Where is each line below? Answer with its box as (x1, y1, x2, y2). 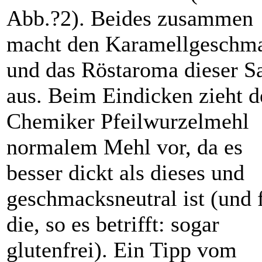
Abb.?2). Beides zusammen (6, 6, 253, 31)
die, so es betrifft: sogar (6, 212, 219, 237)
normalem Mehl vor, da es (6, 135, 243, 160)
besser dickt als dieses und (6, 160, 244, 185)
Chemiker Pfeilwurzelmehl (6, 109, 249, 134)
